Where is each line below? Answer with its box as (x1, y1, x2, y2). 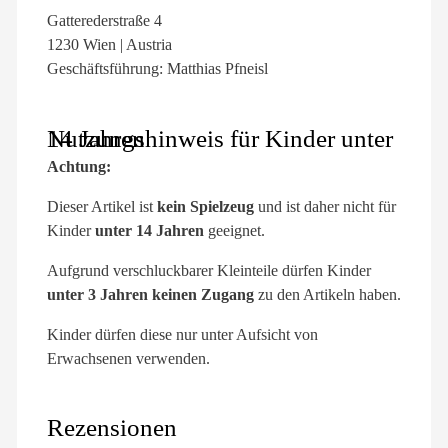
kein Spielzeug (157, 197, 254, 215)
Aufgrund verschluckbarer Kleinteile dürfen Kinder (47, 261, 371, 279)
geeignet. (204, 221, 265, 239)
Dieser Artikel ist (47, 197, 157, 215)
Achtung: (47, 157, 111, 175)
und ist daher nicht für (254, 197, 396, 215)
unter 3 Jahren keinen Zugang (47, 285, 254, 303)
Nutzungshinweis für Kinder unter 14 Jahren (47, 124, 145, 152)
